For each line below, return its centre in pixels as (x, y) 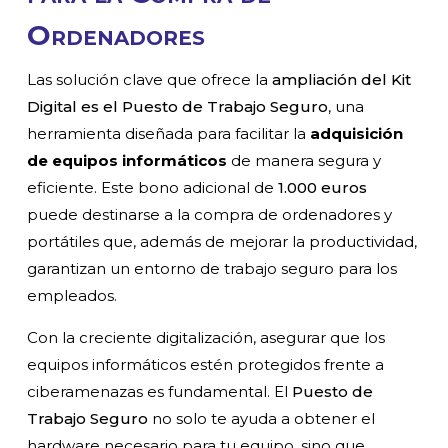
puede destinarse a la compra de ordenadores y (210, 215)
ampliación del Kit (342, 80)
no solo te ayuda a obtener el (262, 419)
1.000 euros (323, 188)
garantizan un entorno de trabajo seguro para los (212, 269)
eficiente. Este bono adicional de (153, 188)
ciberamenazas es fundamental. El (160, 392)
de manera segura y (304, 161)
